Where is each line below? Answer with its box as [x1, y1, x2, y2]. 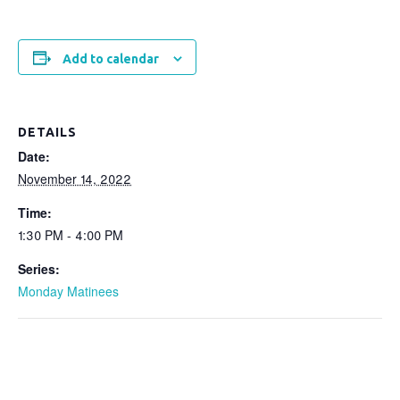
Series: [18, 260, 60, 278]
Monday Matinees [18, 282, 119, 300]
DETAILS [18, 125, 77, 139]
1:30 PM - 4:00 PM [18, 226, 123, 244]
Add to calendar [62, 52, 159, 67]
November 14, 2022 [18, 170, 131, 187]
